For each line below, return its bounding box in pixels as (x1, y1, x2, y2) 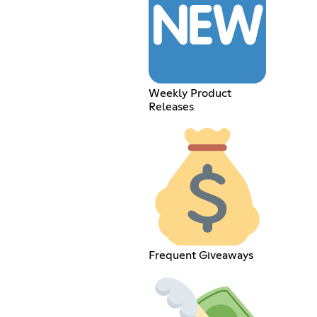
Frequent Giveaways (148, 249, 253, 261)
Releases (148, 101, 194, 113)
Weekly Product (148, 88, 231, 100)
